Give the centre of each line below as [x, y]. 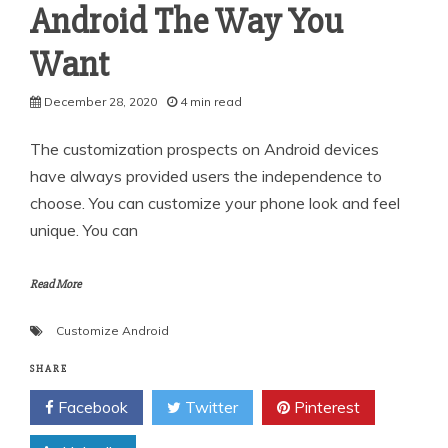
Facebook [91, 406]
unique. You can [84, 229]
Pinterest [325, 406]
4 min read [211, 101]
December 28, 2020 [100, 101]
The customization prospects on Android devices [204, 148]
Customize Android [112, 330]
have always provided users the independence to [206, 175]
